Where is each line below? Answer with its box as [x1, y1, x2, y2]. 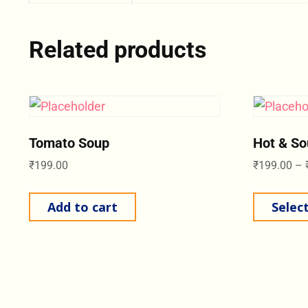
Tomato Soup [29, 135, 109, 151]
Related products [29, 36, 206, 63]
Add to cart [47, 199, 118, 215]
